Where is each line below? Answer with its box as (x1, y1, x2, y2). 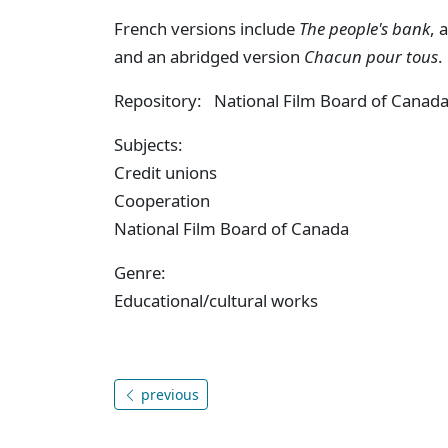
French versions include (114, 16, 299, 40)
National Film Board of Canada (114, 216, 349, 240)
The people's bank (299, 16, 430, 40)
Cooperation (114, 188, 210, 212)
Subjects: (114, 132, 183, 156)
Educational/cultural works (114, 288, 318, 312)
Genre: (114, 260, 166, 284)
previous (137, 384, 199, 404)
